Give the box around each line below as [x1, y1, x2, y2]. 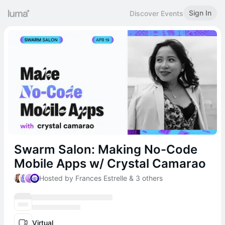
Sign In [189, 9, 211, 17]
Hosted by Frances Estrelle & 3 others [39, 174, 163, 182]
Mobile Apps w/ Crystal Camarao [14, 156, 206, 171]
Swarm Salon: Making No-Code [14, 142, 197, 157]
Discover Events [130, 9, 183, 18]
